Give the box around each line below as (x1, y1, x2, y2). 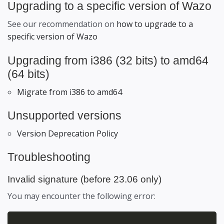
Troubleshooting (7, 150, 90, 163)
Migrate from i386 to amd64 (17, 86, 122, 97)
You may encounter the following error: (7, 190, 155, 201)
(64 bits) (7, 67, 49, 80)
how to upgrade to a (116, 18, 193, 29)
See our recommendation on (7, 18, 116, 29)
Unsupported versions (7, 109, 121, 122)
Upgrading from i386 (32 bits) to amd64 (7, 54, 208, 67)
